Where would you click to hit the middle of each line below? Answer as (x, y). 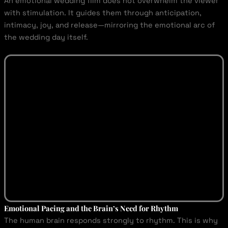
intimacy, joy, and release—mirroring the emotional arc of (109, 25)
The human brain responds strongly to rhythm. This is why (111, 221)
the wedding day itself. (46, 37)
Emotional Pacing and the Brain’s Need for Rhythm (91, 208)
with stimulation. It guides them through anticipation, (103, 12)
